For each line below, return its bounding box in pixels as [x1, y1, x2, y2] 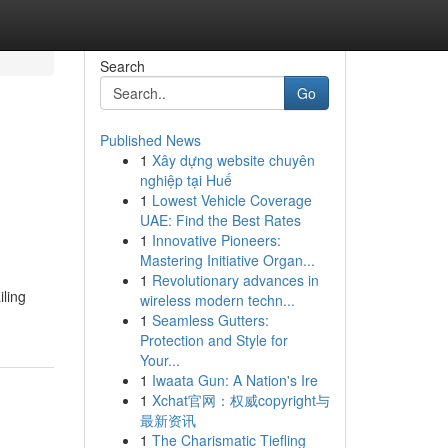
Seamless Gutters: [151, 310, 269, 330]
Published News [99, 130, 201, 150]
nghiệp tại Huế [139, 170, 232, 190]
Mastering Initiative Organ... [139, 250, 315, 270]
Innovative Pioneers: [151, 230, 281, 250]
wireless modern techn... [139, 290, 295, 310]
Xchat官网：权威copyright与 [151, 390, 330, 410]
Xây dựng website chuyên [151, 150, 315, 170]
